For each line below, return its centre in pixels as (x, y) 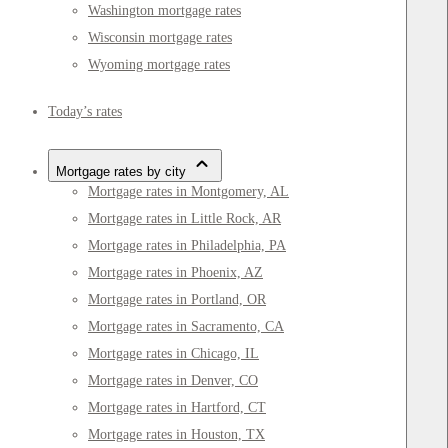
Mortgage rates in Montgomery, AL (188, 192)
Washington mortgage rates (164, 11)
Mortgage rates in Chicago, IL (173, 354)
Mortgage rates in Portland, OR (177, 300)
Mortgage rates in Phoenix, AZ (175, 273)
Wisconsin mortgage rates (160, 38)
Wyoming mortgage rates (159, 65)
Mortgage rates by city (121, 172)
